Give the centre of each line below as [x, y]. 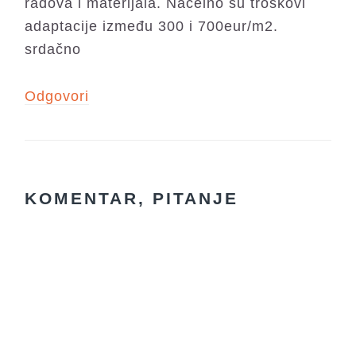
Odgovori [57, 96]
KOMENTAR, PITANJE [132, 198]
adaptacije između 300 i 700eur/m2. [152, 26]
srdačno [53, 49]
